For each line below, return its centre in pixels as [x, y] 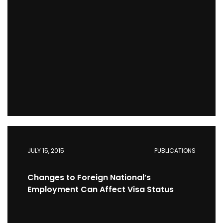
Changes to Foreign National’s [89, 177]
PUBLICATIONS [175, 151]
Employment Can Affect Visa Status [101, 189]
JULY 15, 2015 [46, 151]
